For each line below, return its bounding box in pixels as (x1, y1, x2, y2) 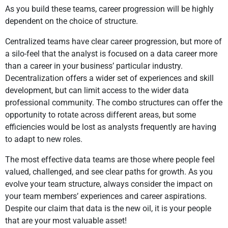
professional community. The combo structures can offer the (5, 98, 222, 108)
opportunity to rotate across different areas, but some (5, 110, 196, 120)
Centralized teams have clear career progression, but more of (5, 37, 222, 47)
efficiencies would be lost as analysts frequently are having (5, 122, 216, 132)
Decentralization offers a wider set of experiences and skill (5, 73, 214, 83)
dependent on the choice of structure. (5, 16, 138, 26)
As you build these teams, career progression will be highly (5, 4, 214, 14)
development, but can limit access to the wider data (5, 85, 189, 96)
